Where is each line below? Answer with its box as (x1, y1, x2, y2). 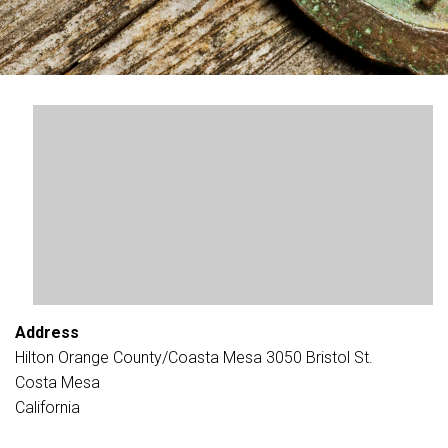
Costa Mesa (15, 373, 100, 392)
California (15, 398, 80, 417)
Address (15, 323, 79, 342)
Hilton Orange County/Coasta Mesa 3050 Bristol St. (15, 348, 373, 367)
